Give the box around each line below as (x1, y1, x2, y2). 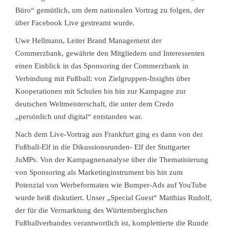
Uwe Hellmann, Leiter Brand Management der (15, 36, 162, 45)
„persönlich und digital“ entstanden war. (15, 112, 142, 121)
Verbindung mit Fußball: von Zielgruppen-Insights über (15, 74, 191, 83)
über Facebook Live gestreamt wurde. (15, 19, 135, 27)
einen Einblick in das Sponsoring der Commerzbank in (15, 62, 188, 70)
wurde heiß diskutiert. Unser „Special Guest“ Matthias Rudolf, (15, 194, 212, 202)
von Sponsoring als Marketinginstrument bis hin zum (15, 168, 183, 176)
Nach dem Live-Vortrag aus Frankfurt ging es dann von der (15, 130, 203, 138)
